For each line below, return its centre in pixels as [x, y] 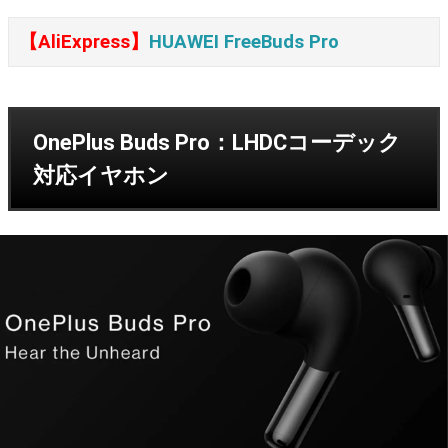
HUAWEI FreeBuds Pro [244, 42]
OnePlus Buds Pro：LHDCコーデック [217, 143]
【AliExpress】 [84, 42]
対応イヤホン [101, 176]
